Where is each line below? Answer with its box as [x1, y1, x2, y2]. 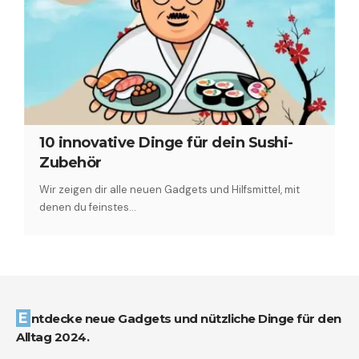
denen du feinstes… [39, 200, 137, 214]
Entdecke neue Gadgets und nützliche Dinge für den [18, 309, 28, 327]
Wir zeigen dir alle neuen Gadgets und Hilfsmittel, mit [39, 182, 301, 196]
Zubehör [39, 153, 102, 171]
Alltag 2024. [16, 329, 89, 345]
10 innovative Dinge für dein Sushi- [39, 133, 293, 151]
